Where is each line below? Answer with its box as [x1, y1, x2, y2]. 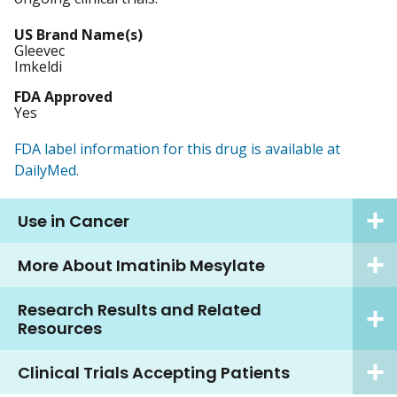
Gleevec [14, 41, 65, 61]
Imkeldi [14, 57, 62, 77]
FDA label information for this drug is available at [14, 139, 340, 160]
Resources [18, 316, 102, 339]
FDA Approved [14, 87, 113, 107]
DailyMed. [14, 160, 79, 181]
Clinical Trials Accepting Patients [18, 361, 290, 384]
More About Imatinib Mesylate [18, 253, 265, 276]
